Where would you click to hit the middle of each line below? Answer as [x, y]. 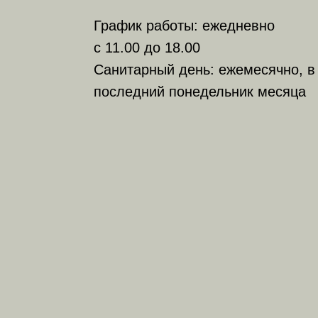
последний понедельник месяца [199, 92]
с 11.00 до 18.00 [147, 48]
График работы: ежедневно [184, 26]
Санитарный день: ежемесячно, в [204, 70]
